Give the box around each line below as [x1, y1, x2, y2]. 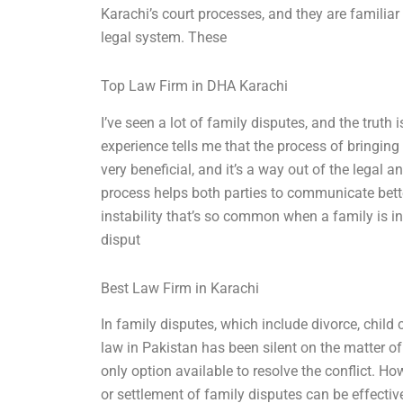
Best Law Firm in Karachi [101, 279, 260, 297]
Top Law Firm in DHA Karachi [101, 76, 289, 94]
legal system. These [101, 28, 228, 46]
